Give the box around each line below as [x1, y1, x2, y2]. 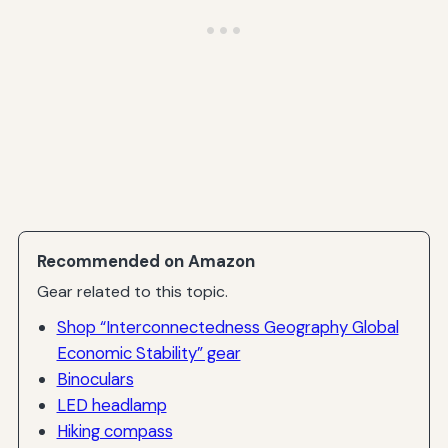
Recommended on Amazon [37, 249, 256, 272]
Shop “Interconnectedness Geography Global [56, 315, 399, 338]
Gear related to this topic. [37, 281, 229, 303]
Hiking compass [56, 419, 173, 442]
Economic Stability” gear [56, 341, 241, 364]
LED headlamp [56, 393, 167, 416]
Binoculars [56, 367, 134, 390]
